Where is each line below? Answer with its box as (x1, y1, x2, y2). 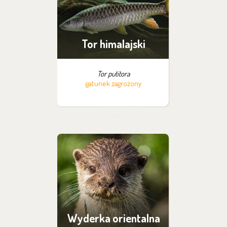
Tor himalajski (82, 36, 145, 51)
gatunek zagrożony (86, 79, 141, 88)
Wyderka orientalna (67, 211, 160, 225)
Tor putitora (97, 69, 130, 79)
